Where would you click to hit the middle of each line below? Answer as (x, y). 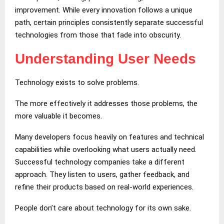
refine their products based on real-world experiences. (104, 187)
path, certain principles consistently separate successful (109, 22)
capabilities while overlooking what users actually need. (106, 149)
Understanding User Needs (105, 58)
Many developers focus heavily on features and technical (109, 137)
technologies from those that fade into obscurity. (98, 35)
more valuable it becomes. (58, 116)
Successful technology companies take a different (100, 162)
